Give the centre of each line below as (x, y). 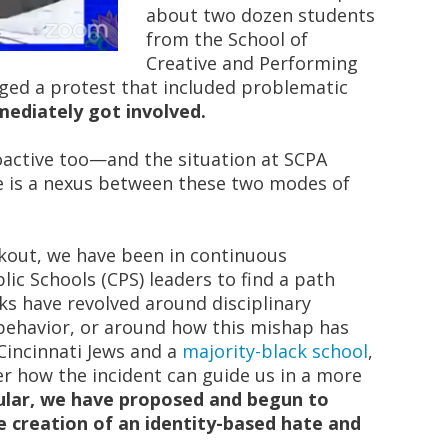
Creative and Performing (251, 63)
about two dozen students (260, 15)
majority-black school (275, 351)
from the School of (226, 39)
